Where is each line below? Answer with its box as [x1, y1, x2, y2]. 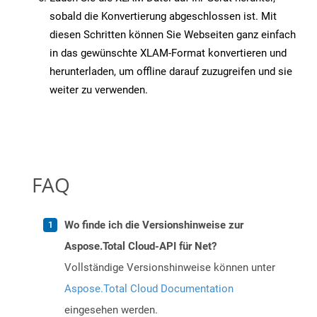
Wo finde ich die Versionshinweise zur [64, 219, 243, 232]
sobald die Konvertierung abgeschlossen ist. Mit [50, 10, 277, 23]
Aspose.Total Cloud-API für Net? [64, 240, 217, 253]
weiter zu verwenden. [50, 83, 148, 97]
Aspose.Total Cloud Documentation [64, 282, 234, 296]
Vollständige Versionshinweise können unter [64, 261, 275, 275]
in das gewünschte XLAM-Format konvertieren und [50, 47, 287, 60]
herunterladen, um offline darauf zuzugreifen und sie [50, 65, 292, 79]
